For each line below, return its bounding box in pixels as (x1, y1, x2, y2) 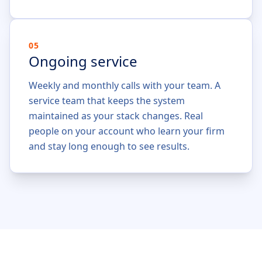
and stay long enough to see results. (29, 140, 189, 153)
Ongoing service (29, 51, 137, 71)
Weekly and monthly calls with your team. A (29, 79, 220, 92)
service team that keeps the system (29, 94, 185, 107)
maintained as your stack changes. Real (29, 109, 203, 122)
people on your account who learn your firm (29, 125, 225, 137)
